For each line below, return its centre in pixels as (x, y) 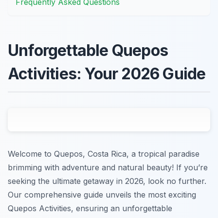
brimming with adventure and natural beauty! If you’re (108, 168)
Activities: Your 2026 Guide (107, 74)
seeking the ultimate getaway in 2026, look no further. (107, 181)
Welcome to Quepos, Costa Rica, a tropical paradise (104, 154)
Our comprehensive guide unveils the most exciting (102, 195)
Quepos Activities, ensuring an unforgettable (90, 209)
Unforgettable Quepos (88, 51)
